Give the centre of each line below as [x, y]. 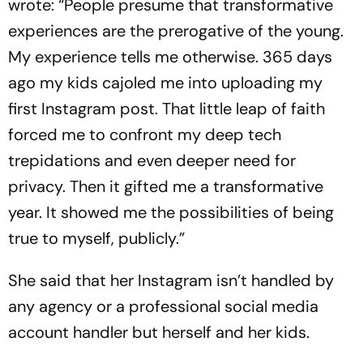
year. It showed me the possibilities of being [171, 212]
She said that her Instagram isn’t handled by [171, 280]
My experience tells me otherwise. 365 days [170, 56]
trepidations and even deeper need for [152, 160]
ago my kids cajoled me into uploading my [165, 82]
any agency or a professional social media [163, 306]
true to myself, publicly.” [96, 238]
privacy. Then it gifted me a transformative [166, 186]
